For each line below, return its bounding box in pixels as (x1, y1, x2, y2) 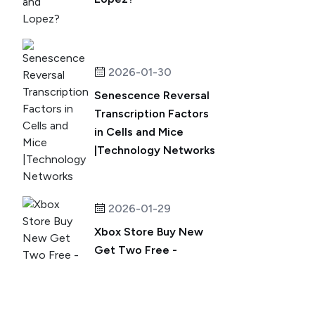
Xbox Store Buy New (94, 225, 203, 238)
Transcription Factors (94, 107, 209, 120)
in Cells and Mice (94, 125, 184, 139)
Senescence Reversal (94, 89, 210, 102)
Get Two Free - (94, 243, 177, 257)
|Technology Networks (94, 143, 215, 157)
